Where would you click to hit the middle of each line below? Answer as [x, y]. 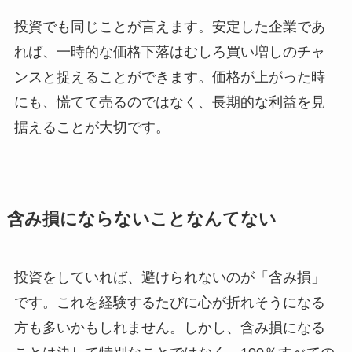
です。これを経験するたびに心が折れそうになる [169, 302]
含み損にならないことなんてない [141, 219]
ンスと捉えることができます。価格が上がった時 [169, 77]
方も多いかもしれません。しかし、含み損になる [169, 327]
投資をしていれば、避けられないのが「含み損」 [169, 277]
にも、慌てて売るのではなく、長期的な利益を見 [169, 102]
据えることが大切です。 [92, 127]
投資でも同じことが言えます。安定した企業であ [169, 26]
